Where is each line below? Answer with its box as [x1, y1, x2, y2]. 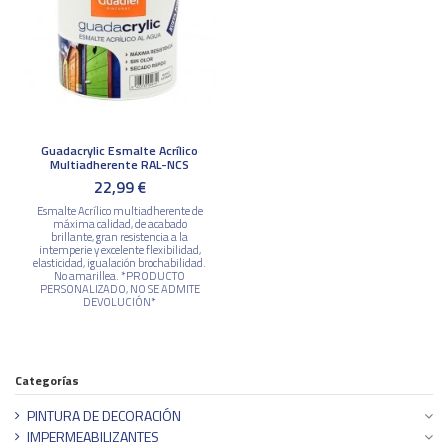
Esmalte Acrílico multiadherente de [36, 202, 203, 220]
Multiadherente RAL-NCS [50, 154, 189, 174]
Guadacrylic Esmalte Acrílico [41, 140, 198, 160]
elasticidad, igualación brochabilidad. [33, 254, 206, 272]
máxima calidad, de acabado [52, 215, 187, 233]
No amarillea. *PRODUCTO [54, 267, 185, 285]
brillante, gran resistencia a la [51, 228, 188, 246]
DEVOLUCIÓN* [83, 293, 156, 311]
